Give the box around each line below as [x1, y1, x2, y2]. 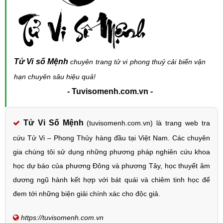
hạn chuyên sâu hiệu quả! [14, 72, 96, 81]
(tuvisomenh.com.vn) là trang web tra [83, 118, 211, 127]
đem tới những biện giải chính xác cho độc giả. [13, 189, 160, 198]
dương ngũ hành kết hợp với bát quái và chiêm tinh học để [13, 175, 210, 184]
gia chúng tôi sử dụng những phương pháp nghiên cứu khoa [13, 147, 210, 156]
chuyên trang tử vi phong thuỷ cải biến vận [68, 57, 206, 66]
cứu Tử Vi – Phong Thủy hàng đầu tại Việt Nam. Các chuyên [13, 133, 210, 142]
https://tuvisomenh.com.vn [21, 213, 104, 222]
